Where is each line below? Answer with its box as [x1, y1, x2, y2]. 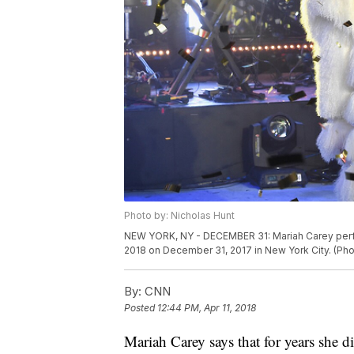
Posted [124, 302, 157, 314]
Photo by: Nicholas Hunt [124, 209, 235, 222]
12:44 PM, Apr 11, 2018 [157, 302, 256, 314]
